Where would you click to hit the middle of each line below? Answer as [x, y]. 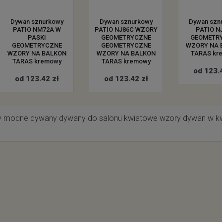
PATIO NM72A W [37, 29]
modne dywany [30, 118]
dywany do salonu [90, 118]
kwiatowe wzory [152, 118]
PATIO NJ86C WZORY [126, 29]
